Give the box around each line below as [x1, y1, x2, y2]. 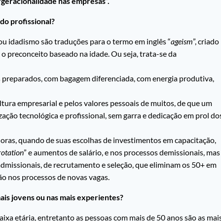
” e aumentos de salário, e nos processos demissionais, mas [24, 147, 220, 157]
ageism [171, 37, 193, 46]
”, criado [193, 37, 219, 46]
